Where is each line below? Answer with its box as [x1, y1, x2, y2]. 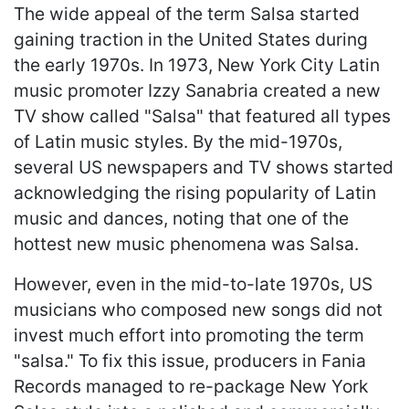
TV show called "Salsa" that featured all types [14, 104, 391, 127]
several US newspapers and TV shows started [14, 155, 393, 178]
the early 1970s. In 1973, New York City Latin [14, 53, 380, 76]
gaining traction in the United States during [14, 27, 368, 50]
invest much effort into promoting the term [14, 323, 364, 346]
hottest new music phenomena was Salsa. [14, 232, 359, 255]
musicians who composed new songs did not [14, 298, 383, 320]
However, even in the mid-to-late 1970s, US [14, 272, 372, 295]
